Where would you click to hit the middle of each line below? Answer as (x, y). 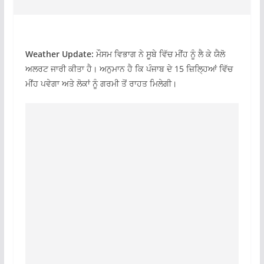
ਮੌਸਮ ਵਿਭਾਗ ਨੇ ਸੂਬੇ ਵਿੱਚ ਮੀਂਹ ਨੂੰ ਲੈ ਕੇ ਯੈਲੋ (159, 54)
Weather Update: (59, 54)
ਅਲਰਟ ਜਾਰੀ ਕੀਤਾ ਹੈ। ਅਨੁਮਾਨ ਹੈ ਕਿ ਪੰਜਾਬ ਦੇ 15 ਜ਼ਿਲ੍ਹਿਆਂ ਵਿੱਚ (129, 69)
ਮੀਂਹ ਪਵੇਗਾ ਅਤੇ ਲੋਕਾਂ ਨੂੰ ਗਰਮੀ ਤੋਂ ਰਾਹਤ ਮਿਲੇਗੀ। (101, 83)
